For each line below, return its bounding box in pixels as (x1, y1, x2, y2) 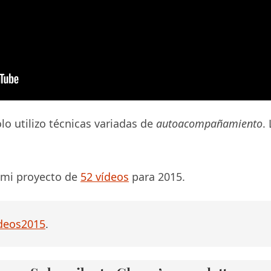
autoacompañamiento (156, 116, 263, 131)
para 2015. (129, 169, 185, 184)
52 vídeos (80, 169, 129, 184)
